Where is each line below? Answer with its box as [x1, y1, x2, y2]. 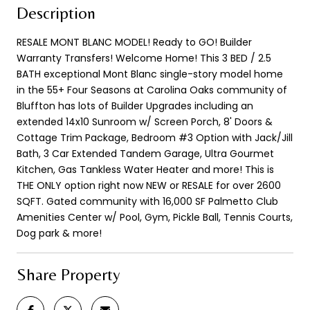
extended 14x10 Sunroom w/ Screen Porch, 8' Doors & [17, 114, 273, 129]
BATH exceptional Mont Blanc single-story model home [17, 66, 283, 81]
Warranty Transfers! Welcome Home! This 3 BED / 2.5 [17, 51, 271, 65]
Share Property [17, 264, 120, 284]
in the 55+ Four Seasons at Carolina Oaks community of [17, 82, 287, 97]
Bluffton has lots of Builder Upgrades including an [17, 98, 253, 113]
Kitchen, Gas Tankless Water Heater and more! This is [17, 162, 274, 176]
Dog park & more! [17, 226, 102, 240]
